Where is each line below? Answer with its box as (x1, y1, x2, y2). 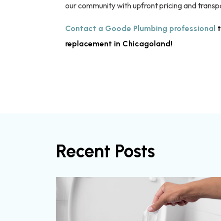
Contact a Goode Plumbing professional (65, 23, 216, 33)
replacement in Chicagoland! (65, 38, 173, 48)
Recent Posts (56, 140, 155, 162)
